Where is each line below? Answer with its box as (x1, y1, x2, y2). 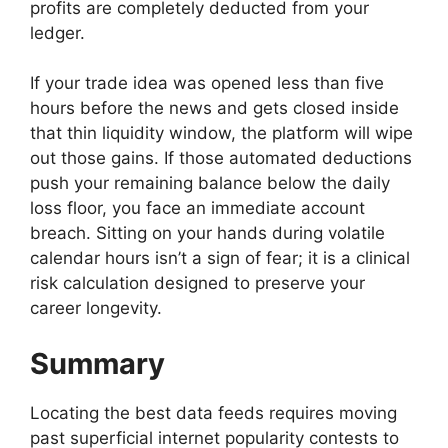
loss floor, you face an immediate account (30, 198, 365, 218)
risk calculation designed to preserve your (30, 273, 365, 293)
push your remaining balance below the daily (30, 173, 390, 193)
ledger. (30, 22, 85, 43)
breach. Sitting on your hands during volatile (30, 223, 385, 243)
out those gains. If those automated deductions (30, 148, 412, 168)
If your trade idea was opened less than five (30, 73, 384, 93)
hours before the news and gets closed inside (30, 98, 399, 118)
